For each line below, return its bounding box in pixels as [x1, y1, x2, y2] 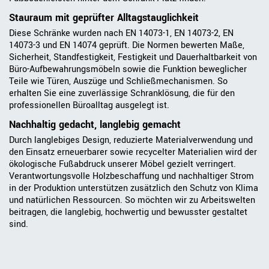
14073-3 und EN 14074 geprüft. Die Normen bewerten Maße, [9, 39, 244, 52]
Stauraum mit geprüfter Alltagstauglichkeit [9, 11, 199, 25]
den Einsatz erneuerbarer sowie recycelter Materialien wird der [9, 146, 257, 159]
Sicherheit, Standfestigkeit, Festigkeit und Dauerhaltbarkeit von [9, 51, 257, 64]
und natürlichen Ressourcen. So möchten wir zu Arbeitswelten [9, 194, 255, 207]
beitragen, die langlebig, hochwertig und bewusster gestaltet [9, 206, 247, 219]
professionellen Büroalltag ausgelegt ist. [9, 99, 169, 112]
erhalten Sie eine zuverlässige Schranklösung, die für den [9, 87, 235, 100]
